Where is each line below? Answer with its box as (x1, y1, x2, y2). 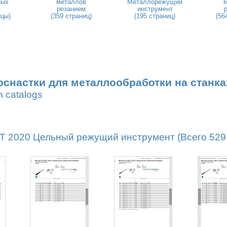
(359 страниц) (51, 12, 92, 20)
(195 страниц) (134, 12, 175, 20)
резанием (57, 5, 86, 13)
